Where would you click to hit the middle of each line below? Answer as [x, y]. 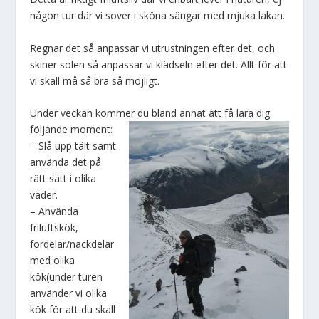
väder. [44, 195]
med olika [53, 261]
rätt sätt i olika [63, 179]
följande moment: [72, 130]
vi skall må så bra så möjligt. [95, 80]
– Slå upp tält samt [73, 146]
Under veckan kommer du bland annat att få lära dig [150, 113]
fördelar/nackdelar [72, 244]
